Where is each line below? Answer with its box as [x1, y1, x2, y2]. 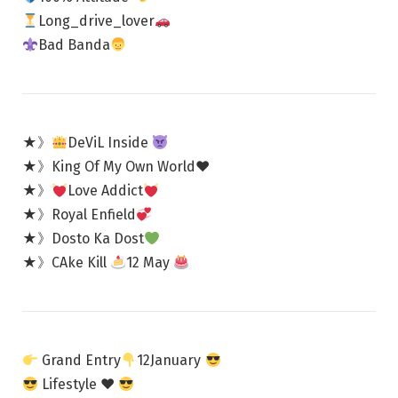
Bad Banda [38, 36, 111, 54]
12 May [126, 254, 174, 272]
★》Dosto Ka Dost [22, 230, 144, 248]
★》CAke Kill [22, 254, 110, 272]
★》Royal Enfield [22, 206, 136, 224]
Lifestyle [38, 376, 101, 394]
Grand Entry [38, 352, 122, 370]
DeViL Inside [68, 134, 153, 152]
